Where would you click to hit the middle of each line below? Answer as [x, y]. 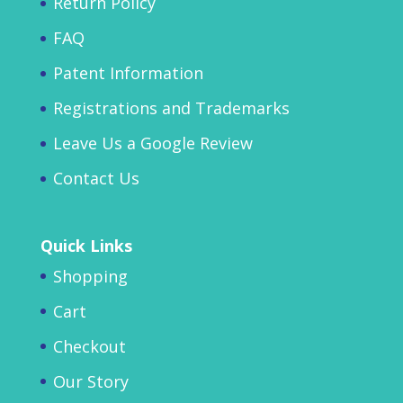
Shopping [90, 276]
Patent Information [128, 73]
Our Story [90, 381]
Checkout [89, 346]
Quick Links [86, 245]
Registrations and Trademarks [171, 108]
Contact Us [96, 179]
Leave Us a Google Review [152, 143]
